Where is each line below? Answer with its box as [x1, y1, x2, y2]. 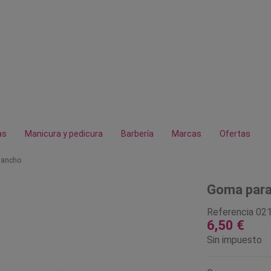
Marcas [172, 129, 201, 139]
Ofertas [220, 129, 250, 139]
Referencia [206, 206, 253, 218]
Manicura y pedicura [25, 129, 103, 139]
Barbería [121, 129, 154, 139]
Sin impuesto [206, 233, 262, 246]
